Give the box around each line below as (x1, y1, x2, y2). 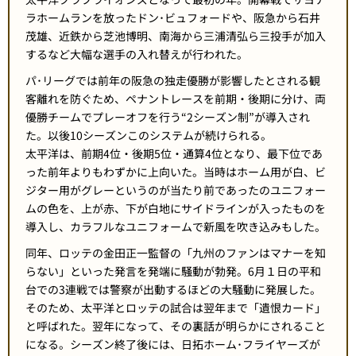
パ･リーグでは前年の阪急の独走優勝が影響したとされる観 (25, 72, 320, 88)
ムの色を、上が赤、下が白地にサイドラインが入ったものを (25, 200, 326, 216)
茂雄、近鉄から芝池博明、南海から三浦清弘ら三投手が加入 (25, 28, 326, 44)
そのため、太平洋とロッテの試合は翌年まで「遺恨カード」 (25, 300, 326, 315)
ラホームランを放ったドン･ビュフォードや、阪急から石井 (25, 10, 320, 25)
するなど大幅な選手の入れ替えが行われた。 (25, 46, 248, 62)
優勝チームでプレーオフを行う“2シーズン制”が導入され (25, 109, 310, 125)
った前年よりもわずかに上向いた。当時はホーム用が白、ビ (25, 164, 326, 180)
